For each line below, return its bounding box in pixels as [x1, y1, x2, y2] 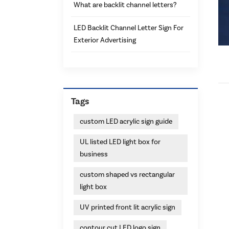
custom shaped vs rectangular [80, 170, 175, 179]
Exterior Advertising [74, 35, 136, 45]
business [80, 149, 108, 159]
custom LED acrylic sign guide [80, 117, 172, 126]
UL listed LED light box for [80, 137, 161, 147]
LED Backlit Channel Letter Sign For [74, 23, 184, 33]
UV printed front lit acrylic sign [80, 202, 175, 212]
